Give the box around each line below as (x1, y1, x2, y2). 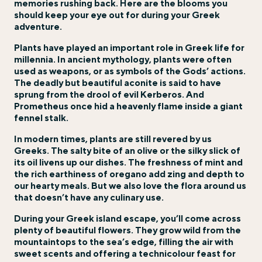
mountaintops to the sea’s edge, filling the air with (14, 236, 233, 247)
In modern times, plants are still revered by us (14, 133, 212, 144)
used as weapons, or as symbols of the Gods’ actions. (14, 65, 246, 77)
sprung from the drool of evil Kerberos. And (14, 89, 204, 100)
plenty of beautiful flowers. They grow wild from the (14, 225, 241, 236)
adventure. (14, 21, 62, 32)
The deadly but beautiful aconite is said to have (14, 77, 221, 88)
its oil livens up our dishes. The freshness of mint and (14, 157, 243, 168)
